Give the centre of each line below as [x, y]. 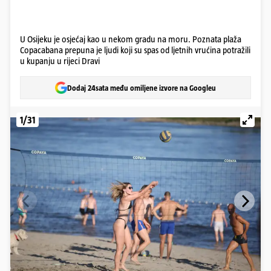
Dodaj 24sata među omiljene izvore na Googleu [142, 88]
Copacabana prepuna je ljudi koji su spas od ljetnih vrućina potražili [135, 50]
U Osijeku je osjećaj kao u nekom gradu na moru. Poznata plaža [131, 39]
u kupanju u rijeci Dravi [60, 61]
